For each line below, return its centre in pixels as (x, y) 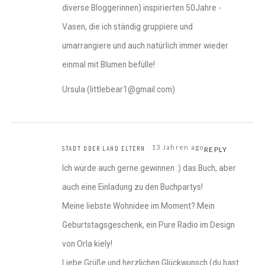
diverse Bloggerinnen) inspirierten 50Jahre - (142, 8)
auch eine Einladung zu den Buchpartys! (132, 187)
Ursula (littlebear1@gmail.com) (119, 90)
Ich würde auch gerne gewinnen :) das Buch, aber (149, 168)
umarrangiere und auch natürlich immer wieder (145, 46)
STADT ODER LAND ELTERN (104, 149)
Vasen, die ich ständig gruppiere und (127, 27)
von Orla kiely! (87, 244)
